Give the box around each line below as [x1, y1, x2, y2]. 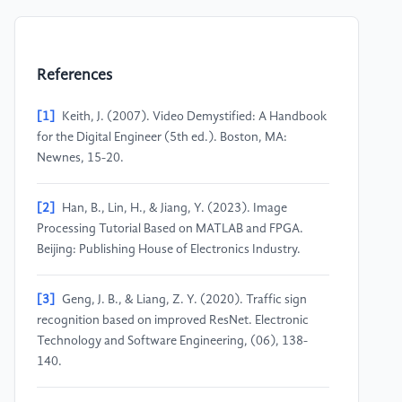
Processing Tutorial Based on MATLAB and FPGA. [37, 223, 303, 236]
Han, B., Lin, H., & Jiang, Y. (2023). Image [62, 202, 287, 215]
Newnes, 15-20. [37, 152, 124, 165]
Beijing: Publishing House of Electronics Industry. [37, 243, 301, 257]
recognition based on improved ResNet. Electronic [37, 314, 309, 328]
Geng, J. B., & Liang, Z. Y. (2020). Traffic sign [62, 293, 307, 307]
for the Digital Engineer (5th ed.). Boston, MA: [37, 131, 287, 144]
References [37, 68, 112, 84]
